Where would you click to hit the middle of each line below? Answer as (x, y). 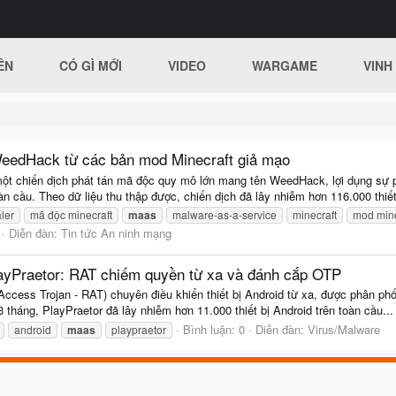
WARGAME (285, 65)
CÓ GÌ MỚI (91, 65)
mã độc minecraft (71, 214)
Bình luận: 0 (214, 329)
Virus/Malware (344, 329)
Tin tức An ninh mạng (116, 232)
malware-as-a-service (225, 214)
